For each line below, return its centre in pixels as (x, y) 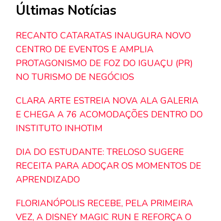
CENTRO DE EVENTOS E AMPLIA (85, 50)
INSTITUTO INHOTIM (59, 129)
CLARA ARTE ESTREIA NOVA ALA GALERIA (107, 101)
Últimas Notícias (66, 10)
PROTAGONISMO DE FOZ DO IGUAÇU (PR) (104, 63)
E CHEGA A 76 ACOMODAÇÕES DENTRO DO (109, 115)
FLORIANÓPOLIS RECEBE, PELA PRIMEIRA (104, 203)
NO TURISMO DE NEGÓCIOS (75, 77)
